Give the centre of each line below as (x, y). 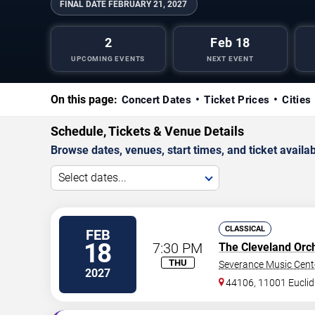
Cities (297, 99)
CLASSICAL (245, 229)
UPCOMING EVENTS (108, 58)
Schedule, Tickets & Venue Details (147, 131)
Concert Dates (156, 99)
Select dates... (92, 177)
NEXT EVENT (230, 58)
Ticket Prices (237, 99)
